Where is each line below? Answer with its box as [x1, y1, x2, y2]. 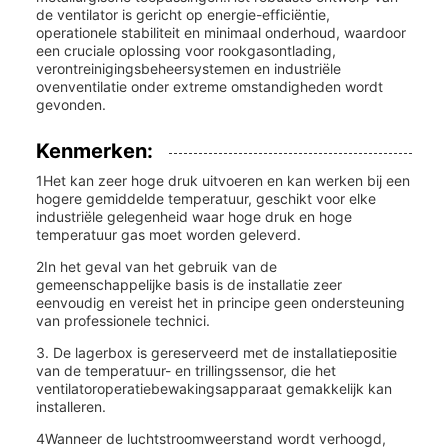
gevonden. [36, 96, 106, 113]
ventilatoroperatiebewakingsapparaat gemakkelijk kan [36, 380, 392, 397]
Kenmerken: [36, 139, 153, 163]
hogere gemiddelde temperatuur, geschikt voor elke [36, 190, 376, 207]
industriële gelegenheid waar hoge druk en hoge [36, 208, 352, 225]
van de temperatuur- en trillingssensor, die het [36, 362, 336, 379]
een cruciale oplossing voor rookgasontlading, [36, 42, 336, 59]
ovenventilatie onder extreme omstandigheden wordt [36, 78, 383, 95]
